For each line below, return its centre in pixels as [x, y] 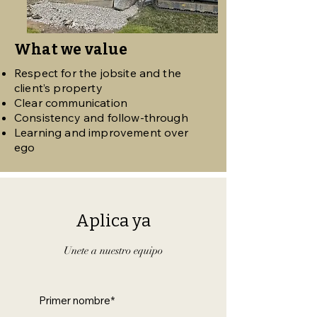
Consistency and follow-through [101, 117]
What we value [71, 50]
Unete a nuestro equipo [113, 250]
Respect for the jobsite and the [98, 73]
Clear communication [71, 103]
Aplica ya [113, 221]
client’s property [58, 88]
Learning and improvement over [102, 132]
